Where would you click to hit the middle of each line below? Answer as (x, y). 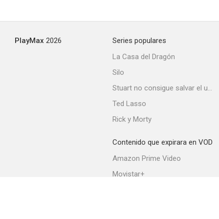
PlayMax (29, 41)
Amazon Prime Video (147, 158)
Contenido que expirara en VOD (163, 142)
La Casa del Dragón (144, 57)
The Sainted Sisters (170, 150)
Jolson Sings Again (170, 34)
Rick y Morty (132, 119)
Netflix (122, 190)
